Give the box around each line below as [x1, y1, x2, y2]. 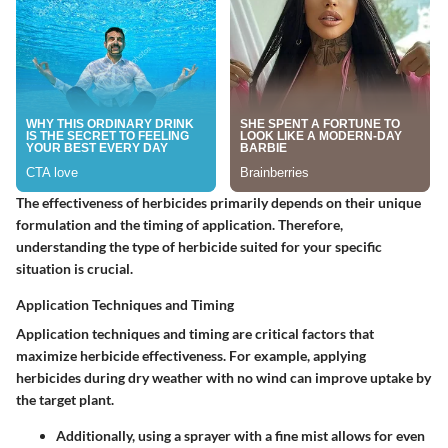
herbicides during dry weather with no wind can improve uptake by [16, 368, 431, 386]
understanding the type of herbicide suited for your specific [16, 237, 382, 255]
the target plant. [16, 390, 114, 408]
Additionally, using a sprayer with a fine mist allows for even [56, 426, 425, 444]
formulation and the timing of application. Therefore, [16, 215, 343, 233]
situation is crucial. [16, 259, 133, 277]
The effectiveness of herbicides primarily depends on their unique [16, 193, 421, 211]
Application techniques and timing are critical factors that [16, 324, 374, 342]
